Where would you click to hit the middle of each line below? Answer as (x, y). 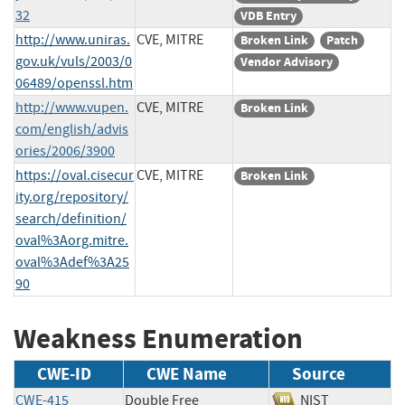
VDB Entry (268, 15)
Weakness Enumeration (158, 338)
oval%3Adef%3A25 (72, 262)
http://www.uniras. (73, 39)
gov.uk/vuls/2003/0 (74, 61)
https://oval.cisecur (75, 175)
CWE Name (187, 374)
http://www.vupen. (72, 107)
